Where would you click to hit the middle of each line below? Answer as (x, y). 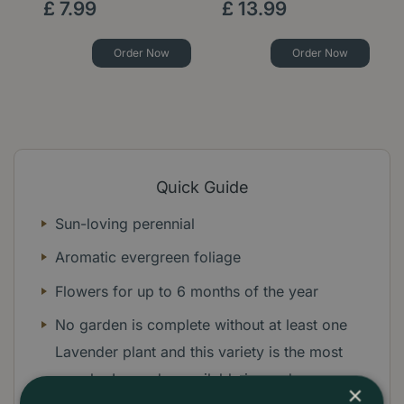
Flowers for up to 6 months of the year (189, 291)
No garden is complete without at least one (201, 325)
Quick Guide (202, 188)
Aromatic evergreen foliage (150, 257)
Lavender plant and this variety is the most (199, 352)
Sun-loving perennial (127, 223)
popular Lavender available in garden (182, 379)
